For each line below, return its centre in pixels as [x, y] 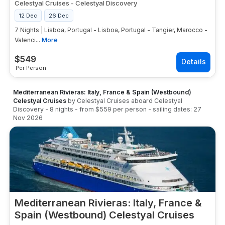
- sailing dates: [170, 109]
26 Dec [59, 16]
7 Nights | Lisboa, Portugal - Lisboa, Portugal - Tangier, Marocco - [111, 30]
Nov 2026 [28, 118]
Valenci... [27, 40]
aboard [142, 101]
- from [85, 109]
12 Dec [28, 16]
